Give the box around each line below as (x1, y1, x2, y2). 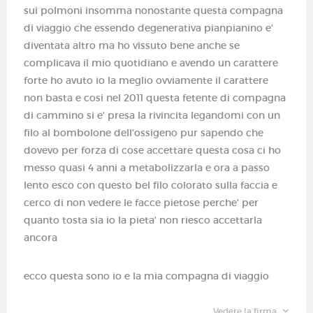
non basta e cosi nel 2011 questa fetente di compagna (24, 91, 286, 104)
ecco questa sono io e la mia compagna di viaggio (24, 269, 269, 282)
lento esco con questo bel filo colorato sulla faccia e (24, 178, 277, 191)
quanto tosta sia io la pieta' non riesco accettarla (24, 213, 262, 226)
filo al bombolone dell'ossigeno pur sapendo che (24, 126, 263, 139)
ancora (24, 231, 60, 244)
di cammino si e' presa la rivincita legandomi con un (24, 108, 280, 122)
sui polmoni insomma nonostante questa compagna (24, 3, 283, 17)
